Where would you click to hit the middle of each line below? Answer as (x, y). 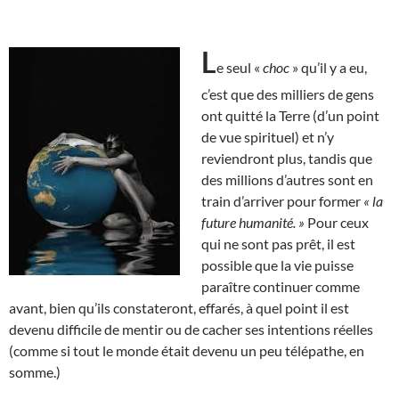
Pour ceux (338, 222)
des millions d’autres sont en (287, 179)
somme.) (35, 371)
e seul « (240, 67)
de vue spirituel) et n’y (268, 136)
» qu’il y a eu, (328, 67)
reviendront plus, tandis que (287, 158)
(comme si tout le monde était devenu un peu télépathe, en (187, 350)
